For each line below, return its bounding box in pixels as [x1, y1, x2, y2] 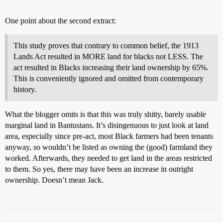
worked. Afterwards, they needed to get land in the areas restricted [5, 153, 212, 162]
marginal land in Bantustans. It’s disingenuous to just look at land [5, 120, 209, 129]
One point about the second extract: [5, 16, 116, 25]
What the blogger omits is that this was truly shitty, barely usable [5, 110, 206, 118]
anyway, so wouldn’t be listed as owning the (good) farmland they [5, 142, 213, 151]
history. [13, 85, 36, 94]
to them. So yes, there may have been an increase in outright [5, 164, 193, 173]
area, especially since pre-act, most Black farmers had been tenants [5, 131, 213, 140]
